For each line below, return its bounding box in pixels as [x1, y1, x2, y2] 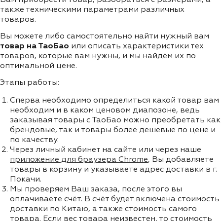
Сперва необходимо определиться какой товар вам [10, 96, 219, 105]
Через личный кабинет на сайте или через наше [10, 146, 201, 154]
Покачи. [10, 175, 41, 184]
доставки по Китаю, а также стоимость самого [10, 205, 197, 213]
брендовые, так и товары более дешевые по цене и [10, 126, 216, 134]
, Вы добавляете [148, 155, 214, 164]
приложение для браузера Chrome [10, 155, 148, 164]
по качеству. [10, 136, 59, 144]
